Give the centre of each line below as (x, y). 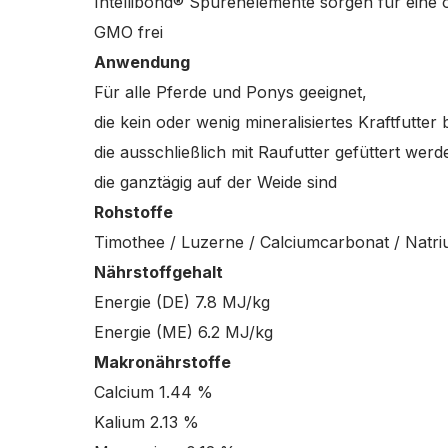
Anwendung (141, 62)
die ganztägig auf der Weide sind (215, 182)
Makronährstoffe (162, 362)
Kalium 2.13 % (146, 422)
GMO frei (128, 32)
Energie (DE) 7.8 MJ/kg (181, 302)
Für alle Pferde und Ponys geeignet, (232, 92)
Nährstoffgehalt (158, 272)
